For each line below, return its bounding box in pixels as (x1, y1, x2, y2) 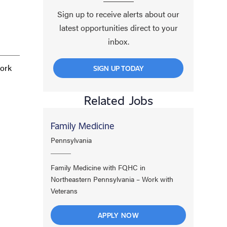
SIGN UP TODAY (93, 63, 144, 73)
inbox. (107, 35, 129, 47)
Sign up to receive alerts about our (57, 8, 179, 20)
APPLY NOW (97, 210, 139, 220)
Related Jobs (84, 91, 153, 108)
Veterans (51, 185, 78, 196)
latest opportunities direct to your (59, 21, 178, 33)
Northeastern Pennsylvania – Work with (51, 173, 174, 184)
